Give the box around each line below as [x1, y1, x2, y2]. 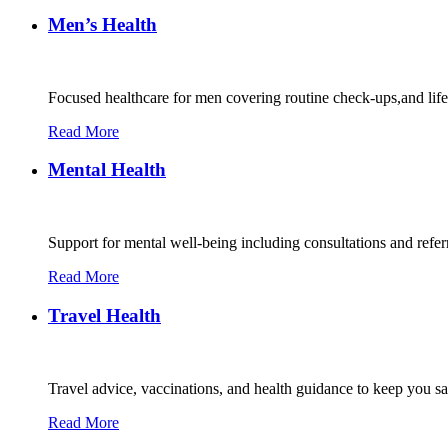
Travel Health [48, 304, 161, 326]
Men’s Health [48, 14, 157, 36]
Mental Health [48, 159, 166, 181]
